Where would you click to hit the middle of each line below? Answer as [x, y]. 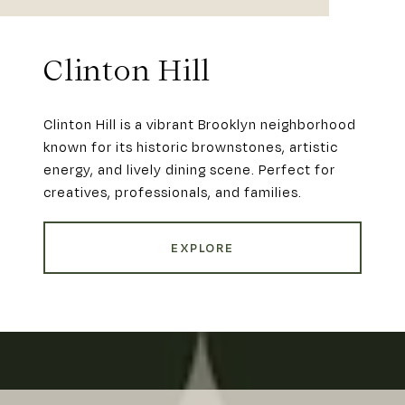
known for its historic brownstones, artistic [191, 146]
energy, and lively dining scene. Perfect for [189, 169]
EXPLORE [202, 247]
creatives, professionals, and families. [173, 191]
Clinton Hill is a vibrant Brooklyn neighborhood [200, 123]
